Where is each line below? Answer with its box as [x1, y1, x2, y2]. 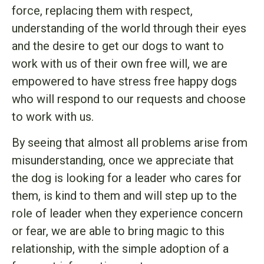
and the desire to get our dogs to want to [12, 39, 224, 54]
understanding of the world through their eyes [12, 21, 246, 36]
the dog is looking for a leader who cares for [12, 171, 242, 186]
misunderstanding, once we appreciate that [12, 153, 234, 168]
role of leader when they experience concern [12, 206, 243, 221]
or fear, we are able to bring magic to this [12, 224, 225, 239]
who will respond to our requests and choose [12, 92, 246, 107]
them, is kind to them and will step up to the [12, 189, 237, 203]
